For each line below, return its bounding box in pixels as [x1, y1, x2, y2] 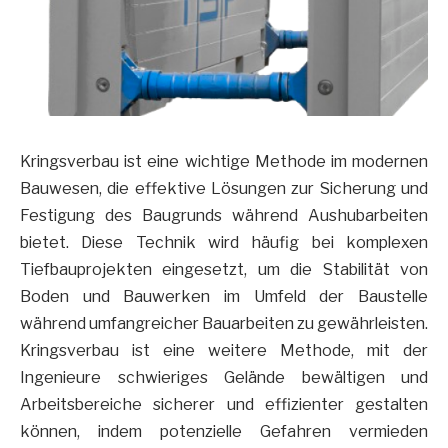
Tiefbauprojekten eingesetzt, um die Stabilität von [20, 259, 428, 279]
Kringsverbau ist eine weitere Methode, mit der [20, 340, 428, 360]
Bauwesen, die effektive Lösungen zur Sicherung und [20, 178, 428, 198]
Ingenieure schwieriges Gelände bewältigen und [20, 367, 428, 387]
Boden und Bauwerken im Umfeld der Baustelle [20, 286, 428, 306]
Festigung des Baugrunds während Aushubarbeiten [20, 205, 428, 225]
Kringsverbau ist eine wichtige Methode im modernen [20, 151, 428, 171]
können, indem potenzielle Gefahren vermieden [20, 421, 428, 441]
